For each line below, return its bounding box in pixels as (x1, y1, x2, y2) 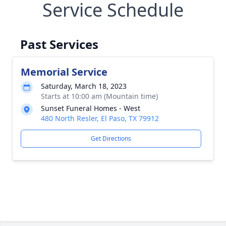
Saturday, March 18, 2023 (41, 81, 127, 91)
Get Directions (91, 134, 131, 143)
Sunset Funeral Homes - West (41, 103, 140, 113)
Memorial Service (21, 65, 107, 79)
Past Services (20, 36, 98, 52)
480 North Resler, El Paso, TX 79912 (41, 114, 159, 123)
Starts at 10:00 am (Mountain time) (41, 91, 158, 101)
